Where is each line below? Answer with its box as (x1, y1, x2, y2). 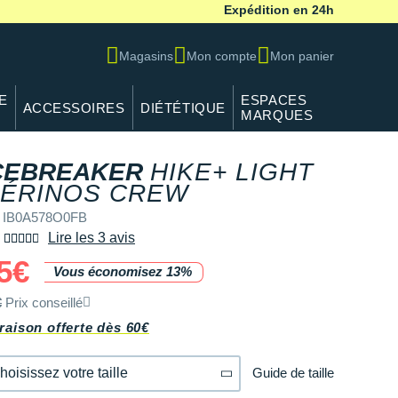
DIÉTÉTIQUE (140, 99, 226, 115)
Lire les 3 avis (48, 229, 135, 245)
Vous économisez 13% (53, 264, 193, 280)
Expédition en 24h (223, 3, 334, 17)
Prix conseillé (2, 295, 83, 311)
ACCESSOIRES (22, 99, 125, 115)
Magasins (119, 48, 173, 63)
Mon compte (187, 48, 257, 63)
